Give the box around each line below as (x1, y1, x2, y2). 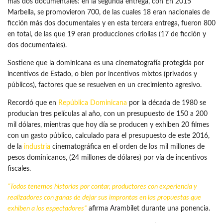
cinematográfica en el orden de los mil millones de (50, 143, 205, 150)
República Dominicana (58, 100, 127, 107)
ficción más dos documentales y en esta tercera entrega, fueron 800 (7, 20, 216, 27)
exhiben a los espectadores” (7, 205, 87, 212)
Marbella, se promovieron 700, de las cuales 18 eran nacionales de (7, 9, 210, 16)
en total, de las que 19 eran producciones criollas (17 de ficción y (7, 31, 206, 38)
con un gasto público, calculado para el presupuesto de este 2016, (7, 132, 210, 139)
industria (24, 143, 50, 150)
